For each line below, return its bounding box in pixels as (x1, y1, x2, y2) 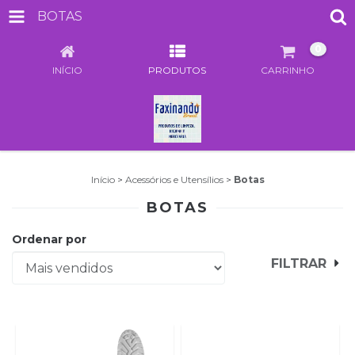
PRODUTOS (148, 64, 207, 76)
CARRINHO (261, 64, 315, 76)
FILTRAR (270, 256, 326, 271)
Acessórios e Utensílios (124, 174, 223, 185)
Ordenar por (12, 232, 86, 246)
